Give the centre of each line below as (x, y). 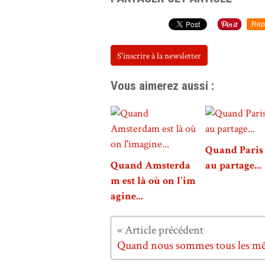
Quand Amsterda (151, 166)
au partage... (233, 166)
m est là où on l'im (153, 181)
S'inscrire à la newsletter (159, 56)
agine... (127, 196)
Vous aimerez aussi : (162, 86)
